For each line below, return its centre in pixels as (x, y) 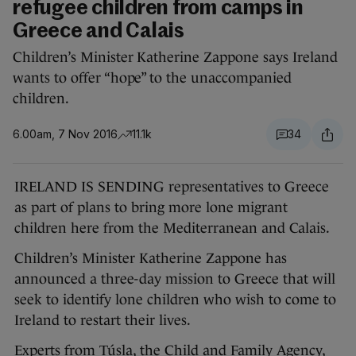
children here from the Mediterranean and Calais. (172, 228)
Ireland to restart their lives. (103, 321)
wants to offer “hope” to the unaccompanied (152, 78)
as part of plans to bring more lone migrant (151, 208)
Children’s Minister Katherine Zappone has (151, 259)
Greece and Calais (99, 32)
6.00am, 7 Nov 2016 (65, 134)
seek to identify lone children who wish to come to (175, 300)
